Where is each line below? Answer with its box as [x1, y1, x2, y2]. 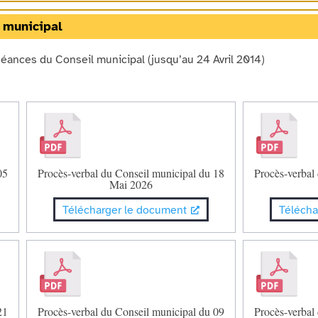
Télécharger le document [62, 202, 187, 217]
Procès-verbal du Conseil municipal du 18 [38, 165, 225, 180]
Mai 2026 [109, 176, 153, 192]
